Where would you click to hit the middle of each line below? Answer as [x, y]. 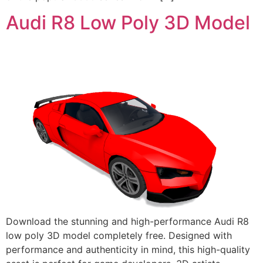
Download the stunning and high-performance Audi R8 [127, 222]
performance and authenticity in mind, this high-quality [128, 250]
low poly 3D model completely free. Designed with [119, 236]
